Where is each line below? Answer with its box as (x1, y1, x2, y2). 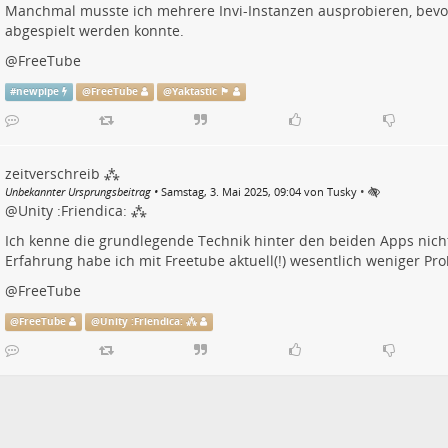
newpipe (16, 85, 60, 99)
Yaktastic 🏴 (171, 85, 230, 99)
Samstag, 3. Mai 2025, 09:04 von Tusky (160, 184, 357, 200)
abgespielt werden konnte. (4, 21, 184, 41)
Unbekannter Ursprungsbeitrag (4, 184, 151, 200)
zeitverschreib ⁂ (4, 164, 120, 184)
